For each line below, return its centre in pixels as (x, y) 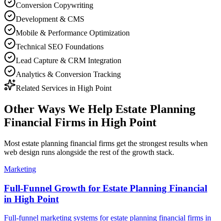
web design (22, 152)
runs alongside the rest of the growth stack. (107, 152)
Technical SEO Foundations (60, 46)
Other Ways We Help (60, 109)
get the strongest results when (161, 143)
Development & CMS (50, 19)
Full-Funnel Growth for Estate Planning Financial (106, 188)
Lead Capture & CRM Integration (69, 60)
